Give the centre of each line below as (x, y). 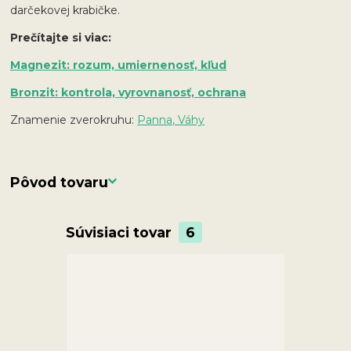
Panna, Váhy (171, 119)
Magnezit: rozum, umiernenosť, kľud (119, 65)
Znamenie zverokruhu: (74, 119)
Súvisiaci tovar (120, 232)
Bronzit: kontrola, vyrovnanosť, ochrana (128, 92)
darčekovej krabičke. (67, 10)
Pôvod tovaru (60, 182)
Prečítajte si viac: (63, 37)
